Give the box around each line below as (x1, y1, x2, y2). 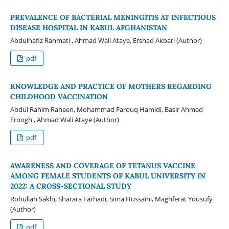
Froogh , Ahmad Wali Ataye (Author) (10, 114, 119, 124)
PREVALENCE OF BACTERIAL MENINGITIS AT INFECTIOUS (10, 12, 216, 22)
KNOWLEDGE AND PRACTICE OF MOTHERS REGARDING (10, 81, 212, 91)
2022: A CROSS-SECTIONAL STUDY (10, 181, 131, 191)
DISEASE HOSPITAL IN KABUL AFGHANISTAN (10, 22, 167, 32)
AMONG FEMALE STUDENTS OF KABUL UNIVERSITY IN (10, 171, 205, 180)
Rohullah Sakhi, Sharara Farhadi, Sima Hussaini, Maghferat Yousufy (10, 194, 213, 203)
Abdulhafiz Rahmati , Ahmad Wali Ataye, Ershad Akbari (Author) (10, 35, 202, 45)
